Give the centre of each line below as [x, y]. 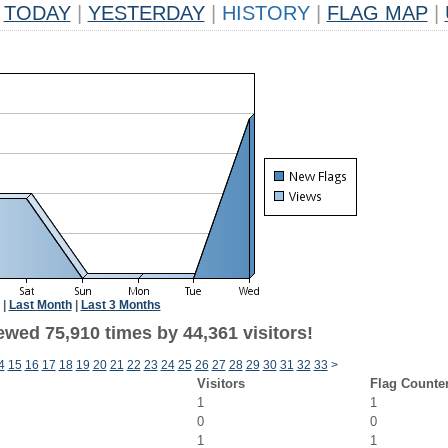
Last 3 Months [120, 305]
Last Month [40, 305]
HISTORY [265, 13]
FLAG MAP [377, 13]
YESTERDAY [146, 13]
